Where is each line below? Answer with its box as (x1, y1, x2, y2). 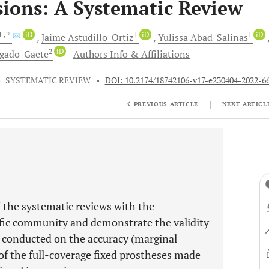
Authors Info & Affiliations (73, 47, 190, 61)
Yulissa (158, 31, 190, 44)
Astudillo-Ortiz (68, 31, 134, 44)
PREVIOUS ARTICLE (133, 100, 199, 108)
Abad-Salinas (190, 31, 248, 44)
